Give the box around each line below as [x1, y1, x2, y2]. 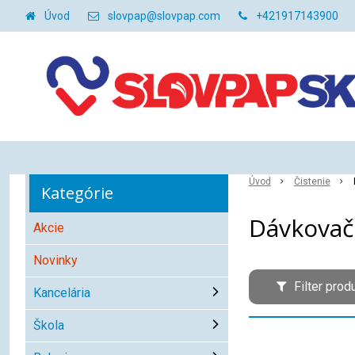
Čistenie [293, 176, 330, 187]
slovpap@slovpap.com [108, 10, 220, 22]
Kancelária [33, 285, 90, 300]
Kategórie [41, 182, 113, 204]
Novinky [33, 253, 78, 268]
